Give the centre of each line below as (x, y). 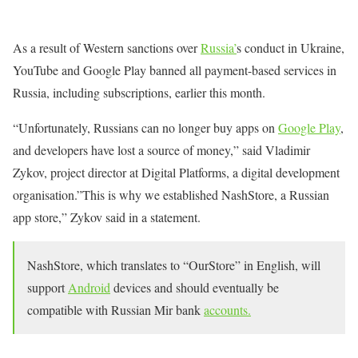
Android (89, 287)
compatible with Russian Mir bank (115, 310)
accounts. (227, 310)
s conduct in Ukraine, (290, 48)
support (48, 287)
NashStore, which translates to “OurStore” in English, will (174, 265)
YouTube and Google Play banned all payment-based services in (175, 70)
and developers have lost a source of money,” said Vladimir (161, 150)
